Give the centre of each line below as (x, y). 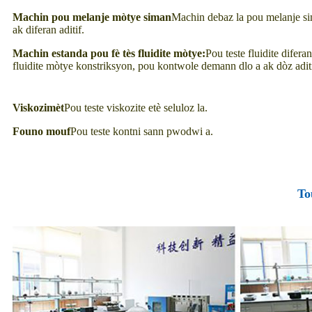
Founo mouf (41, 132)
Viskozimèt (38, 108)
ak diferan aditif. (48, 30)
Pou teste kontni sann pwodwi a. (142, 132)
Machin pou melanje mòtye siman (92, 17)
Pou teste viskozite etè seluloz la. (136, 108)
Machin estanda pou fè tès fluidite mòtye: (109, 54)
